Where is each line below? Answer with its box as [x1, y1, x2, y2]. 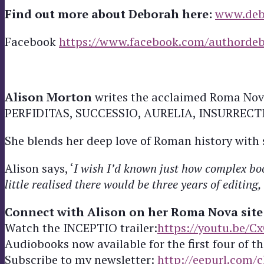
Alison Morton [5, 88, 95, 105]
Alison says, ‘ [5, 160, 74, 176]
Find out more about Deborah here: [5, 5, 212, 22]
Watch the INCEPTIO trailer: [5, 219, 157, 236]
